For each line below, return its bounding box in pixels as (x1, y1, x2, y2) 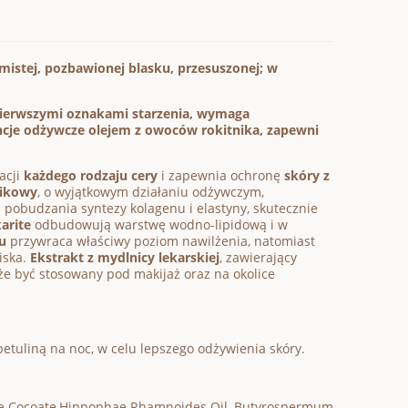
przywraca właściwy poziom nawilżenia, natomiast (6, 232, 315, 250)
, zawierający (219, 249, 297, 267)
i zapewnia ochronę (158, 167, 284, 185)
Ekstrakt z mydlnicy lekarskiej (30, 249, 219, 267)
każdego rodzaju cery (24, 167, 158, 185)
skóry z (284, 167, 330, 185)
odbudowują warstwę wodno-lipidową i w (31, 216, 288, 234)
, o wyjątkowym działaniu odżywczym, (37, 183, 264, 201)
